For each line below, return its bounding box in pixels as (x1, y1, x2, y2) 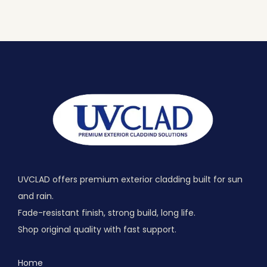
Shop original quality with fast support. (18, 223, 176, 236)
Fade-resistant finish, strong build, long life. (18, 207, 195, 219)
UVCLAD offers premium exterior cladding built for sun (18, 173, 243, 186)
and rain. (18, 190, 54, 203)
